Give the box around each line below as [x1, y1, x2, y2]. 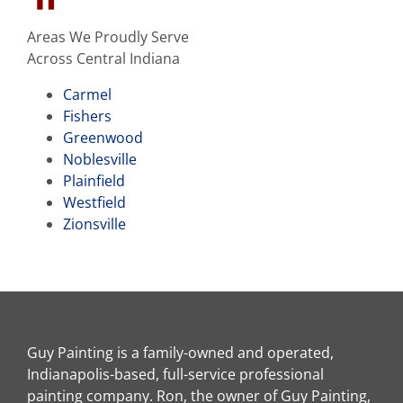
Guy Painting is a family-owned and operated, [27, 342, 334, 363]
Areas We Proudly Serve [26, 26, 189, 47]
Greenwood [62, 127, 143, 148]
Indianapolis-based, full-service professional [27, 363, 324, 384]
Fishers [62, 105, 112, 126]
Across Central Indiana [26, 48, 180, 68]
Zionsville [62, 213, 126, 234]
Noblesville [62, 148, 137, 169]
